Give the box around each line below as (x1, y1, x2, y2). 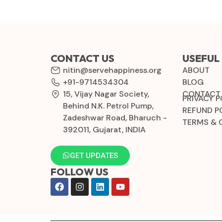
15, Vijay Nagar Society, (63, 88, 149, 99)
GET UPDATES (70, 151, 118, 160)
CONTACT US (51, 52, 114, 64)
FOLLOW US (51, 165, 109, 178)
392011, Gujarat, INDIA (63, 124, 146, 135)
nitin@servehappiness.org (63, 64, 162, 75)
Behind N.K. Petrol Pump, (63, 100, 154, 111)
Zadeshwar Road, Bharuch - (63, 112, 167, 123)
